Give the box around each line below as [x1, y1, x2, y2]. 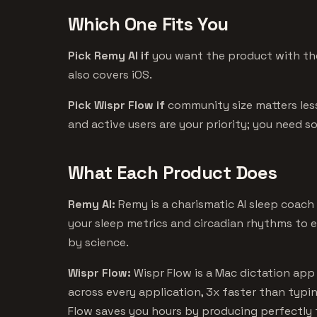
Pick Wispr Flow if [68, 97, 165, 113]
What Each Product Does [68, 161, 277, 184]
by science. [68, 234, 129, 250]
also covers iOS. [68, 67, 152, 82]
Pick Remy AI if [68, 47, 149, 63]
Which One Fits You [68, 12, 229, 35]
